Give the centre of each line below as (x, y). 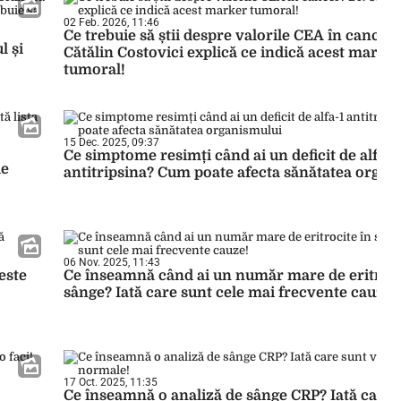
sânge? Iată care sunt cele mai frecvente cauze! (230, 293)
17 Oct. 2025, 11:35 (111, 382)
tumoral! (94, 70)
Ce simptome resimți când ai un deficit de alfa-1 (230, 156)
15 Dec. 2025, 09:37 (111, 142)
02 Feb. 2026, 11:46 (111, 22)
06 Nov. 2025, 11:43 (112, 262)
